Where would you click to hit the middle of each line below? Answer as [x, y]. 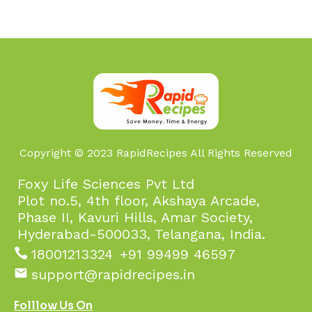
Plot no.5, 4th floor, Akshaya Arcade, [139, 201]
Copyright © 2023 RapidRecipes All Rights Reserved [156, 153]
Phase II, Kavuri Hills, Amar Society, [135, 218]
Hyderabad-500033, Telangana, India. [141, 234]
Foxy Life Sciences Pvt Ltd [106, 184]
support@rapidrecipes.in [113, 275]
